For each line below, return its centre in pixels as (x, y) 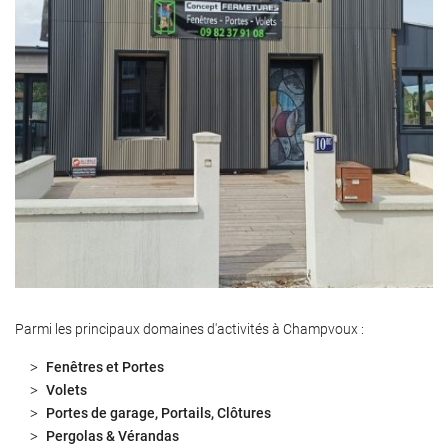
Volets (66, 390)
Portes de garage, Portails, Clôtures (158, 413)
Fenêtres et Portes (105, 367)
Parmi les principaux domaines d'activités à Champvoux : (189, 329)
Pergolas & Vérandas (112, 436)
